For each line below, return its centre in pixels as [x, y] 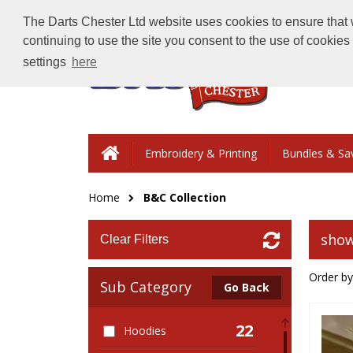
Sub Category [146, 287]
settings [46, 62]
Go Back [246, 287]
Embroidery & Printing [201, 153]
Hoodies [145, 331]
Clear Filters [134, 239]
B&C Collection [185, 197]
